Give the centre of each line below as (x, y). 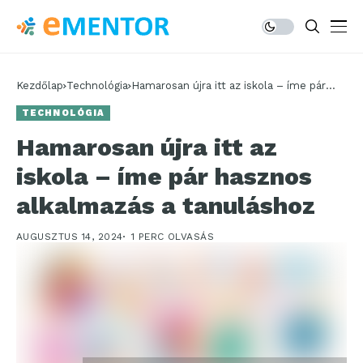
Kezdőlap (40, 85)
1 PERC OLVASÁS (173, 237)
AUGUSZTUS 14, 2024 (70, 237)
